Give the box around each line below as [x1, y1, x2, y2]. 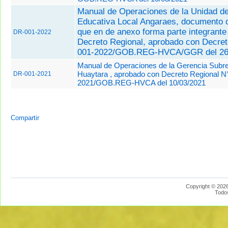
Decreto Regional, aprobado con [77, 37, 202, 47]
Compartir [11, 113, 39, 122]
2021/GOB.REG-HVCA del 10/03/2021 [77, 78, 206, 87]
